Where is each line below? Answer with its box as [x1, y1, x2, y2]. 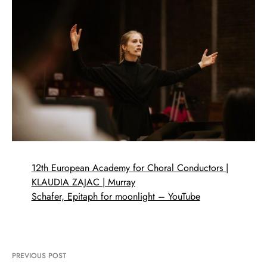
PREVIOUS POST [12, 250, 66, 261]
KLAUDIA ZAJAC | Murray [31, 175, 135, 189]
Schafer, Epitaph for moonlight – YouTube [31, 189, 200, 203]
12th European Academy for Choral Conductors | [31, 160, 228, 175]
